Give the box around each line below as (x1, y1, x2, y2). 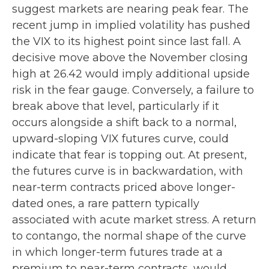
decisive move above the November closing (12, 50, 248, 64)
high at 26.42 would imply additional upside (12, 67, 250, 80)
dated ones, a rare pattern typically (12, 196, 199, 210)
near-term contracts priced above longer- (12, 180, 235, 194)
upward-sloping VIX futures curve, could (12, 131, 229, 145)
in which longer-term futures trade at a (12, 245, 223, 259)
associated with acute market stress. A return (12, 213, 256, 226)
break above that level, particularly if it (12, 99, 219, 113)
